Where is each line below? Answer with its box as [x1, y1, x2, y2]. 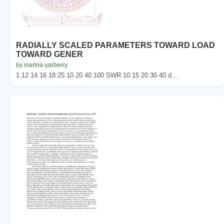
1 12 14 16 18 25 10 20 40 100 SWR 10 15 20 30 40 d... [16, 71, 177, 79]
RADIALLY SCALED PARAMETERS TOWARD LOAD [16, 40, 215, 49]
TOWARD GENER [16, 49, 83, 58]
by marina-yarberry [16, 61, 67, 68]
